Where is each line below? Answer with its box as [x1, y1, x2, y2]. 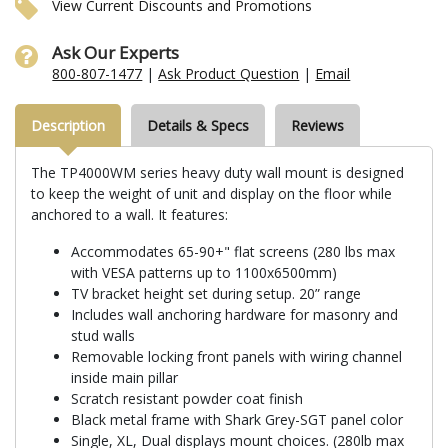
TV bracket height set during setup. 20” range [71, 283, 361, 303]
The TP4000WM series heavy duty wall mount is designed [31, 162, 404, 182]
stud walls [71, 325, 135, 345]
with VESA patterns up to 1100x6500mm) [71, 262, 337, 282]
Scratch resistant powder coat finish [71, 388, 303, 408]
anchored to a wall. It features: [31, 204, 228, 224]
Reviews [291, 115, 344, 135]
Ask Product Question [158, 63, 300, 83]
